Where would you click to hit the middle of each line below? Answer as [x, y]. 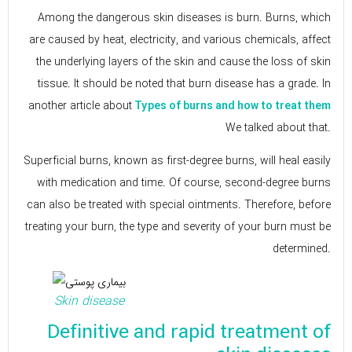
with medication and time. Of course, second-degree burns [184, 183]
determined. [302, 249]
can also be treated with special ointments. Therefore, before [179, 205]
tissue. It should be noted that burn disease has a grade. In [184, 84]
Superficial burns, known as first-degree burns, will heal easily [177, 161]
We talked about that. [278, 128]
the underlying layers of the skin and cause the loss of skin [183, 62]
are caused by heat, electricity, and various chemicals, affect [180, 40]
